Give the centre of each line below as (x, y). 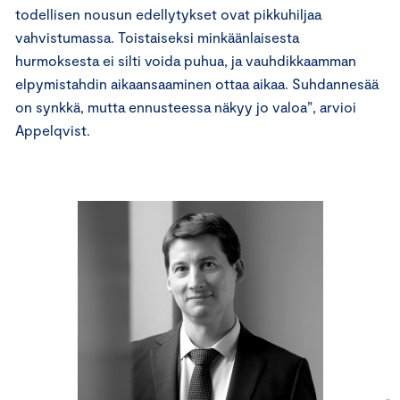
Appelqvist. (54, 129)
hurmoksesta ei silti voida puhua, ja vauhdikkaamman (186, 60)
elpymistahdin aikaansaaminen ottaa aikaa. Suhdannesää (197, 83)
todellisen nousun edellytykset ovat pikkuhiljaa (168, 13)
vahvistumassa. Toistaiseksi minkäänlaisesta (157, 37)
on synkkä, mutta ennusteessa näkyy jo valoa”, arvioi (186, 106)
